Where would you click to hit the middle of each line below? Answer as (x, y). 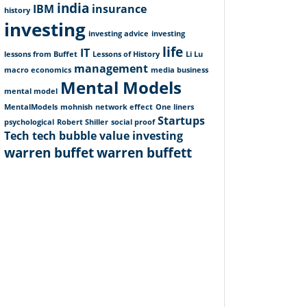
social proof (133, 122)
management (111, 69)
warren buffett (144, 153)
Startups (181, 121)
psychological (29, 122)
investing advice (119, 34)
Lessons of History (126, 54)
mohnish (76, 107)
